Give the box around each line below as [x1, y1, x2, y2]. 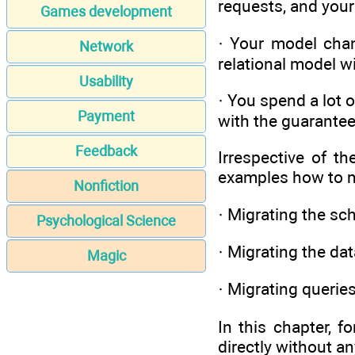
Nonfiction [74, 177, 139, 195]
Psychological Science [36, 212, 176, 230]
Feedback [75, 143, 137, 160]
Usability [79, 73, 133, 90]
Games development [40, 3, 172, 21]
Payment [78, 108, 135, 125]
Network [79, 38, 133, 55]
